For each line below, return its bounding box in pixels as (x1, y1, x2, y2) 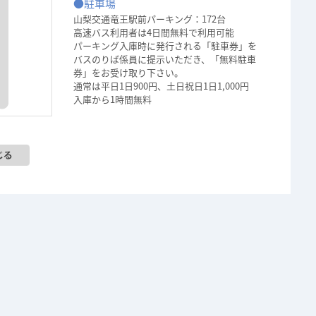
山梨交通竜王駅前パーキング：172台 (73, 12, 226, 25)
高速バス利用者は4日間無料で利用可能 (73, 25, 234, 39)
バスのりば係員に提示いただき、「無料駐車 (73, 52, 256, 66)
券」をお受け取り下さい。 (73, 66, 183, 79)
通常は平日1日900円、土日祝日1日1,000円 (73, 79, 249, 92)
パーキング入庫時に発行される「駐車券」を (73, 39, 257, 52)
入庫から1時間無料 (73, 92, 152, 106)
